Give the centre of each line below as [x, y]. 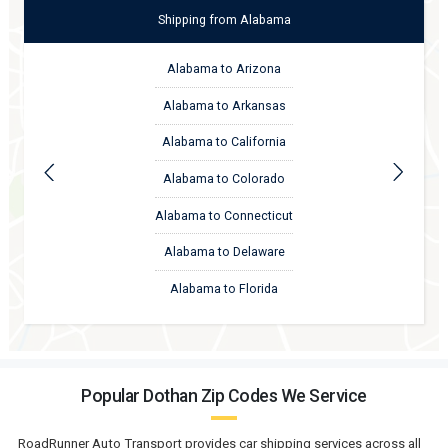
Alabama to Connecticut [224, 215]
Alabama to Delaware [224, 252]
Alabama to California [224, 142]
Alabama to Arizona [224, 69]
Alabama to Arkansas [224, 105]
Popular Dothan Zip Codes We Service [224, 395]
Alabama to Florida [224, 288]
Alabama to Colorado [224, 178]
